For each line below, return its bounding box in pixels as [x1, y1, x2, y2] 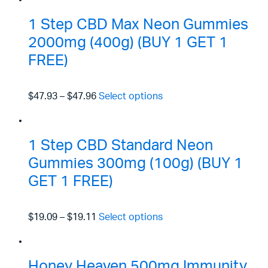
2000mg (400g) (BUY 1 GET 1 [28, 35, 228, 50]
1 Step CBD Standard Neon [28, 138, 213, 153]
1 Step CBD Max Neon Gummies [28, 17, 248, 32]
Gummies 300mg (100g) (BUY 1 [28, 156, 243, 171]
